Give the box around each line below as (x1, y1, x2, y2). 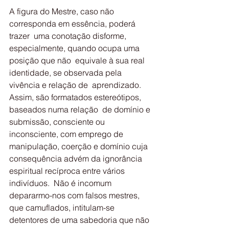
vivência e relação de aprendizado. (9, 80, 143, 90)
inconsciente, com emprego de (9, 129, 127, 139)
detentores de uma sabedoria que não (9, 215, 151, 225)
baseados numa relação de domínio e (9, 104, 152, 114)
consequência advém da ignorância (9, 153, 146, 164)
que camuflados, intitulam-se (9, 202, 119, 213)
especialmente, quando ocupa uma (9, 43, 142, 53)
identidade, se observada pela (9, 67, 124, 78)
